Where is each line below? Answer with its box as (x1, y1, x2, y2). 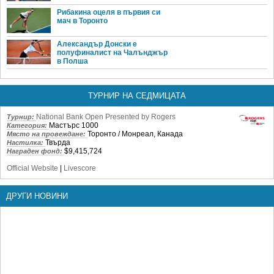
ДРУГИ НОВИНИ (6, 191, 68, 201)
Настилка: (7, 138, 45, 146)
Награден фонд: (7, 147, 64, 155)
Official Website (7, 163, 58, 172)
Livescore (64, 163, 96, 172)
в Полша (57, 56, 88, 65)
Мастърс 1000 (49, 120, 98, 130)
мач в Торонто (57, 17, 108, 26)
